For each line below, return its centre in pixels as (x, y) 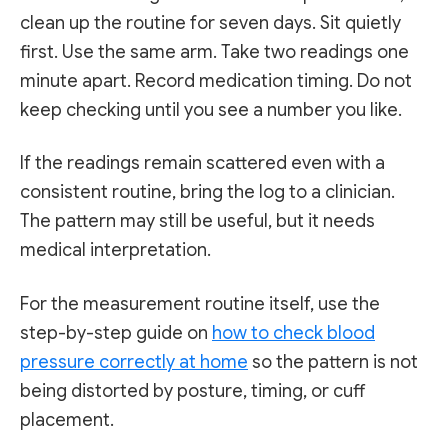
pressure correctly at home (134, 361)
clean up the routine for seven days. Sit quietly (210, 23)
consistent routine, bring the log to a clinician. (207, 192)
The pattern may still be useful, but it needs (197, 221)
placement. (67, 419)
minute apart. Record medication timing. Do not (216, 81)
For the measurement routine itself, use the (200, 303)
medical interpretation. (115, 250)
